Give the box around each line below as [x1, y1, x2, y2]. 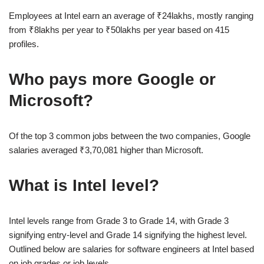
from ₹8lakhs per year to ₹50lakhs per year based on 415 [9, 24, 229, 35]
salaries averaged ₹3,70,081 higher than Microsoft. [9, 144, 203, 155]
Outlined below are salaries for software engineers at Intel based [9, 243, 254, 254]
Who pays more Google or [9, 70, 216, 88]
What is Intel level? [9, 176, 159, 194]
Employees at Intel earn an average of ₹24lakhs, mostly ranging [9, 10, 253, 21]
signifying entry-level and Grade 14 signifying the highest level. [9, 229, 247, 240]
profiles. [9, 38, 39, 49]
